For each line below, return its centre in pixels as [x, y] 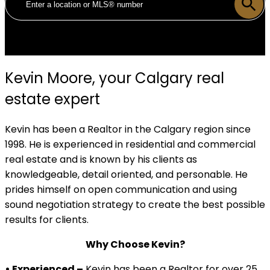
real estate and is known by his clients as [101, 160]
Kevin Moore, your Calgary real [115, 78]
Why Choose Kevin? [135, 245]
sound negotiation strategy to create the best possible [135, 205]
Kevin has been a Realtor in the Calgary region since [128, 130]
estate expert [52, 99]
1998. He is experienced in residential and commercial [130, 145]
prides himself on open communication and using [121, 190]
